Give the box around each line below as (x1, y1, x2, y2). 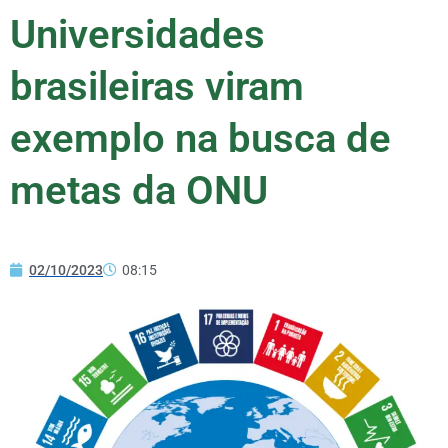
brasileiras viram (10, 62, 304, 110)
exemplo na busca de (10, 114, 391, 162)
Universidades (10, 10, 265, 58)
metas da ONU (10, 166, 268, 214)
